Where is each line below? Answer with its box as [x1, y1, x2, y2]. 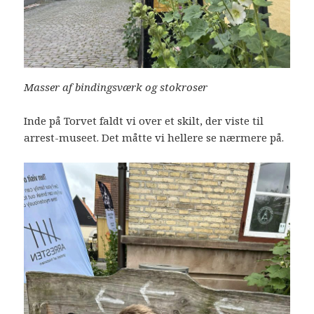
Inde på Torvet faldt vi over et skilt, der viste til [24, 114, 264, 128]
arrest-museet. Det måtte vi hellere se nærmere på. [24, 130, 285, 145]
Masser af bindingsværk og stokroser [24, 80, 208, 95]
